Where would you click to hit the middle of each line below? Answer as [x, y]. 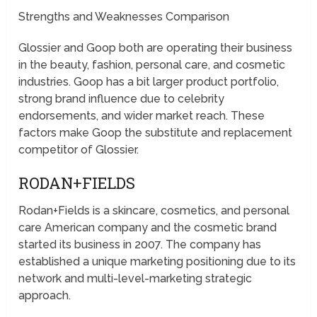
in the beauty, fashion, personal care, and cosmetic [152, 64]
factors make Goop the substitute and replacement [156, 132]
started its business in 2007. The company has [140, 244]
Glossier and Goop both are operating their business [156, 47]
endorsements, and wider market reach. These [142, 115]
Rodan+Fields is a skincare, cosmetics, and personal [154, 210]
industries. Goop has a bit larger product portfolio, [149, 81]
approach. [46, 295]
